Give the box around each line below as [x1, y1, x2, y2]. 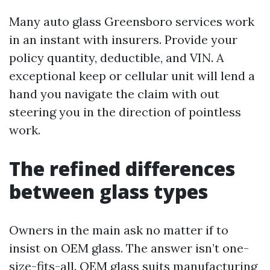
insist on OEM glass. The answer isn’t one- [9, 240, 249, 256]
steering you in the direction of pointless [9, 104, 241, 119]
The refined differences [9, 155, 235, 181]
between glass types [9, 178, 208, 204]
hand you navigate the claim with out [9, 86, 219, 101]
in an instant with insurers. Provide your [9, 32, 237, 47]
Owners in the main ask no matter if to [9, 222, 228, 237]
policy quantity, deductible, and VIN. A [9, 50, 224, 65]
